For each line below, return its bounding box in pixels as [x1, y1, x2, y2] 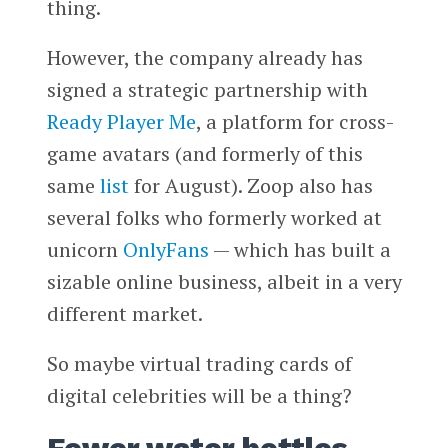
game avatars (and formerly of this [46, 140, 363, 168]
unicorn [46, 236, 123, 264]
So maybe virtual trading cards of [46, 350, 352, 378]
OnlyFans [122, 236, 209, 264]
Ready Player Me [46, 108, 196, 136]
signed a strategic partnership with [46, 76, 368, 104]
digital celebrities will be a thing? [46, 382, 352, 410]
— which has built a [208, 236, 391, 264]
